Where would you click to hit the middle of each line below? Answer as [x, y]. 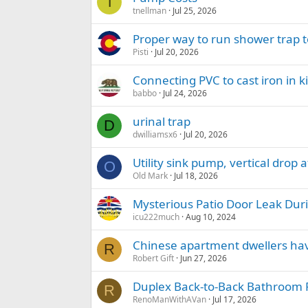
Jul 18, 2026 [196, 176]
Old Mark [150, 176]
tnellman [150, 11]
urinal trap [162, 122]
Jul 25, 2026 [195, 11]
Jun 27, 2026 [203, 258]
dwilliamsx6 [155, 135]
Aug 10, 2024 [211, 217]
